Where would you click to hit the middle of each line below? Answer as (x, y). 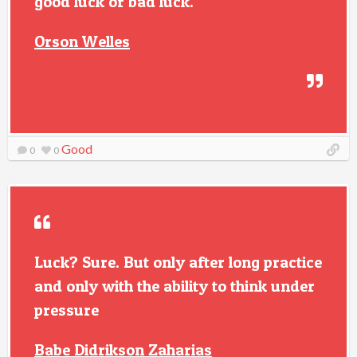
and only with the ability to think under (175, 286)
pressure (67, 310)
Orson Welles (82, 41)
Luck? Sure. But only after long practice (178, 262)
